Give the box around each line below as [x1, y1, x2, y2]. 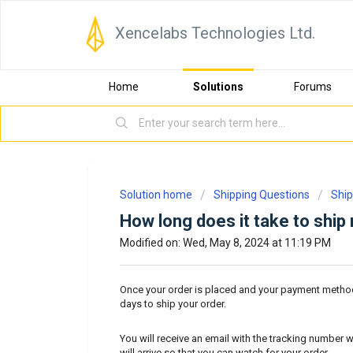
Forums [294, 80, 332, 93]
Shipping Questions [214, 188, 310, 201]
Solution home [120, 188, 195, 201]
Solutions [193, 80, 243, 93]
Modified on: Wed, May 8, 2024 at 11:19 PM [120, 236, 331, 249]
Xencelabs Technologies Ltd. [115, 24, 315, 43]
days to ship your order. [120, 297, 229, 310]
